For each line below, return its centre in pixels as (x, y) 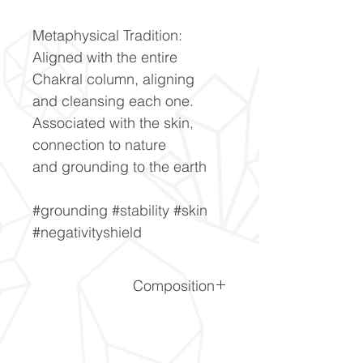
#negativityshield (87, 232)
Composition (174, 285)
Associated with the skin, (113, 122)
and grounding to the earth (120, 166)
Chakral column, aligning (113, 79)
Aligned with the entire (105, 57)
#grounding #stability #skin (120, 210)
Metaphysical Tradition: (109, 35)
